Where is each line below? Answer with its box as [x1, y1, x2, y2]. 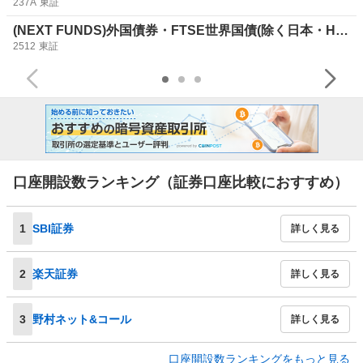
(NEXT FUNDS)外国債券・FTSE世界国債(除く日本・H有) [335, 23, 348, 38]
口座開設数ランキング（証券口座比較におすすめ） [13, 174, 348, 191]
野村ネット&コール [32, 312, 131, 326]
